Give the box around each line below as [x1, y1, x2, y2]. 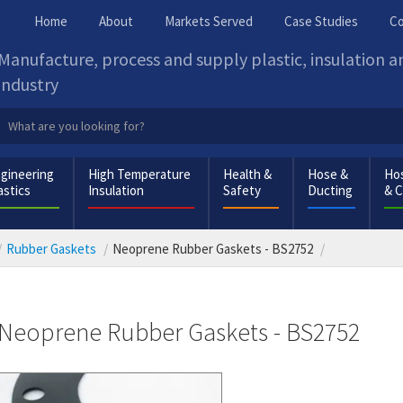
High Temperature [87, 166, 191, 183]
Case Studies [284, 13, 358, 30]
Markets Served [165, 13, 253, 30]
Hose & [308, 166, 349, 183]
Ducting [308, 182, 354, 199]
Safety [223, 182, 262, 199]
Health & [223, 166, 273, 183]
